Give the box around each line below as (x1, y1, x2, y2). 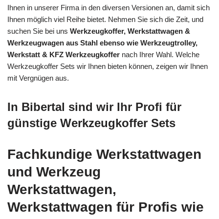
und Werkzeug (7, 164, 101, 179)
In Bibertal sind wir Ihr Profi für (7, 100, 181, 113)
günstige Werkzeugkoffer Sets (7, 116, 175, 130)
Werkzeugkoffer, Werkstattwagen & (70, 26, 190, 35)
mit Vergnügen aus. (7, 73, 69, 82)
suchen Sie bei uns (7, 26, 70, 35)
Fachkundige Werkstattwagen (7, 146, 201, 162)
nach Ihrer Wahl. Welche (120, 50, 199, 59)
